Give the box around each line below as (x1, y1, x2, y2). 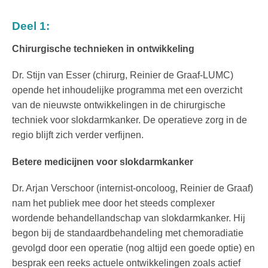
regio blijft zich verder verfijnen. (12, 130, 144, 141)
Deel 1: (12, 19, 53, 32)
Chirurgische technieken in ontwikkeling (12, 44, 194, 54)
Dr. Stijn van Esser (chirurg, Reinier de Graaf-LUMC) (12, 70, 233, 81)
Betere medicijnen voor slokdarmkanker (12, 156, 193, 167)
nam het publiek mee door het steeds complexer (12, 197, 215, 208)
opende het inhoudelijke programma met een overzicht (12, 85, 242, 96)
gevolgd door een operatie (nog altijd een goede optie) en (12, 242, 255, 253)
